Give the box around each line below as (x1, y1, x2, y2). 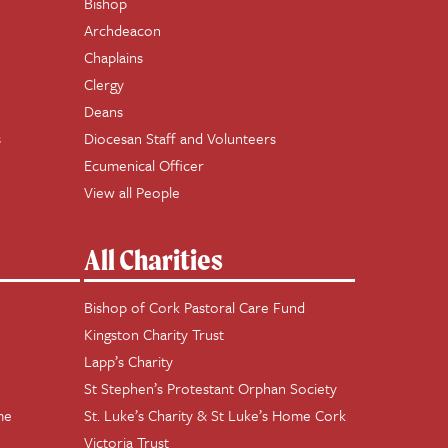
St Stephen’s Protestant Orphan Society (83, 377, 337, 399)
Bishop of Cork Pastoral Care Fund (83, 296, 305, 318)
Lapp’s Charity (83, 350, 173, 372)
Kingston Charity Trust (83, 323, 224, 345)
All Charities (83, 242, 223, 277)
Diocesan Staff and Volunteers (83, 127, 276, 149)
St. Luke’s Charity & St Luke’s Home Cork (83, 404, 346, 426)
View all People (83, 181, 180, 203)
